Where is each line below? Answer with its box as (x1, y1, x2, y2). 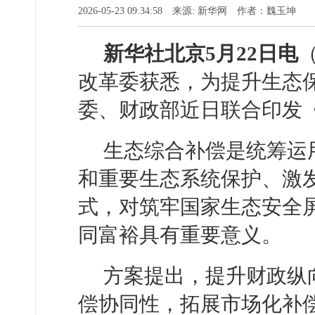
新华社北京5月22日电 (103, 42, 298, 65)
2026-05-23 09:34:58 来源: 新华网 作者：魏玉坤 (78, 6, 296, 17)
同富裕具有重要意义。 (78, 224, 282, 247)
